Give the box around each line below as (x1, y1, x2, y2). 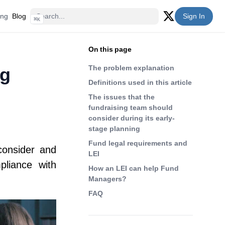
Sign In (183, 12, 205, 20)
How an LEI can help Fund (88, 164, 179, 172)
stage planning (88, 125, 140, 133)
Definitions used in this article (88, 78, 192, 86)
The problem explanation (88, 64, 174, 72)
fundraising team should (88, 103, 173, 111)
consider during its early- (88, 114, 175, 122)
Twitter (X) (162, 23, 198, 32)
